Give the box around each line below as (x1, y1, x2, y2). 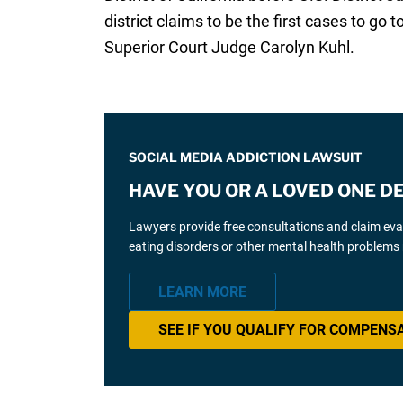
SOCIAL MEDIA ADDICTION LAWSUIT (128, 149, 363, 166)
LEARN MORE (157, 282, 246, 300)
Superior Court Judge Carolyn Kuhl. (103, 38, 354, 58)
